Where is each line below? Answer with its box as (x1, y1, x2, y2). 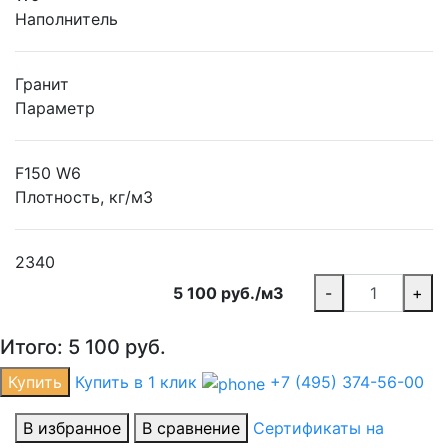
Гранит (15, 74, 69, 95)
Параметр (15, 98, 95, 119)
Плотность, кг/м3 (15, 187, 153, 208)
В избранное (23, 418, 121, 439)
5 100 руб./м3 (172, 283, 284, 304)
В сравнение (142, 418, 240, 439)
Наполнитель (15, 9, 118, 30)
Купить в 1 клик (75, 372, 197, 393)
